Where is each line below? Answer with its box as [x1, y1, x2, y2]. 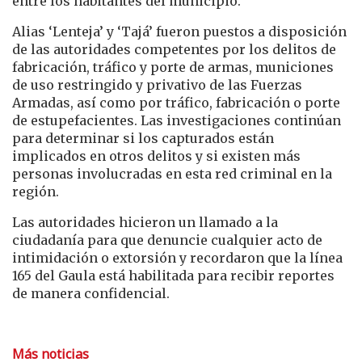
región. [12, 183, 59, 200]
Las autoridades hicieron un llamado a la [12, 213, 278, 230]
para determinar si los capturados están [12, 129, 274, 146]
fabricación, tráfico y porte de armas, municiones [12, 58, 334, 75]
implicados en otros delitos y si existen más [12, 147, 301, 164]
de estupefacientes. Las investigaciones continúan [12, 112, 341, 128]
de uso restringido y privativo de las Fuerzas [12, 76, 302, 93]
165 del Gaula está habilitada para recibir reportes [12, 267, 335, 284]
